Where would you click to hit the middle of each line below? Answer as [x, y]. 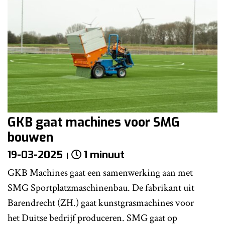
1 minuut [104, 155]
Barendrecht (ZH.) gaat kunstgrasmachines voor [101, 203]
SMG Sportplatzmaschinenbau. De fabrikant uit [101, 188]
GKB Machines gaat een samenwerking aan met [100, 173]
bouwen [30, 137]
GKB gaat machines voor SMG [94, 122]
